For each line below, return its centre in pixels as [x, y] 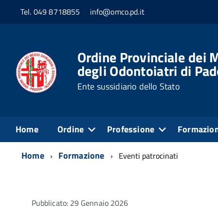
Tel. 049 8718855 [50, 12]
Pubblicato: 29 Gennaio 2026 [80, 203]
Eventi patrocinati [148, 155]
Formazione [81, 155]
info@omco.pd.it [117, 12]
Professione [131, 129]
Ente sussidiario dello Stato [128, 87]
